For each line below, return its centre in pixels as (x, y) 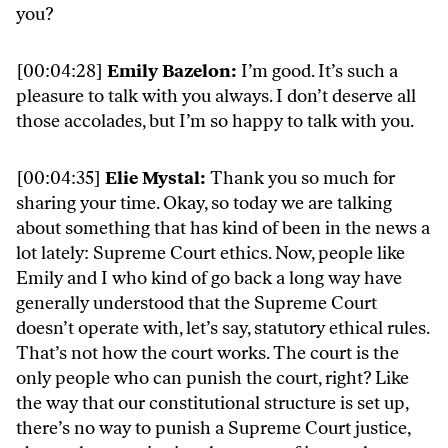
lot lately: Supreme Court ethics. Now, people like (210, 253)
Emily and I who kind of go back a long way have (209, 278)
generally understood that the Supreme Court (196, 303)
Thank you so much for (302, 178)
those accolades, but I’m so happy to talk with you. (215, 121)
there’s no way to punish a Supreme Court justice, (213, 428)
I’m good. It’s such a (319, 71)
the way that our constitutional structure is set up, (212, 403)
